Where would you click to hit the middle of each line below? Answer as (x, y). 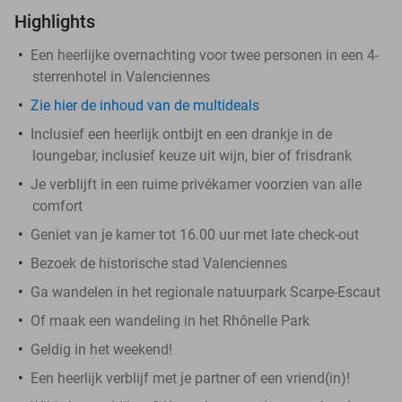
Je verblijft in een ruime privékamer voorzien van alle (196, 184)
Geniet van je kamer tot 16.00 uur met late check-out (195, 234)
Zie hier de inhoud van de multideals (145, 105)
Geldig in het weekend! (101, 349)
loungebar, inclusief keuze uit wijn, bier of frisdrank (192, 155)
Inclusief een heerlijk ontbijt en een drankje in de (181, 134)
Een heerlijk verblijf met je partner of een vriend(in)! (190, 378)
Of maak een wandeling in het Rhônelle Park (170, 320)
